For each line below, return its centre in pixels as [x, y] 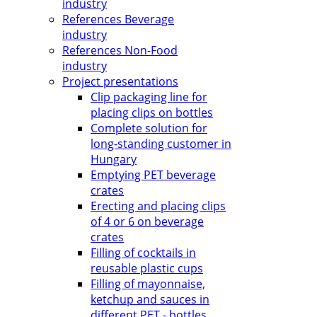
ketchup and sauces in [150, 299]
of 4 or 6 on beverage [147, 221]
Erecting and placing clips [158, 206]
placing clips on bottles [152, 113]
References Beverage [118, 19]
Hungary [114, 159]
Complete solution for [149, 128]
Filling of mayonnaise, [148, 284]
